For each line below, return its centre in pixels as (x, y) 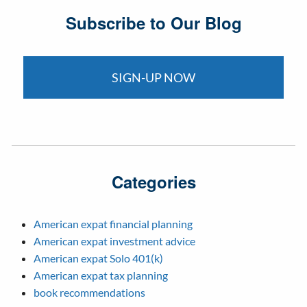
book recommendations (90, 293)
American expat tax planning (101, 275)
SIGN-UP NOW (153, 78)
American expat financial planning (113, 224)
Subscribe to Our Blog (153, 22)
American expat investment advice (115, 241)
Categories (153, 182)
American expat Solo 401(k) (99, 258)
